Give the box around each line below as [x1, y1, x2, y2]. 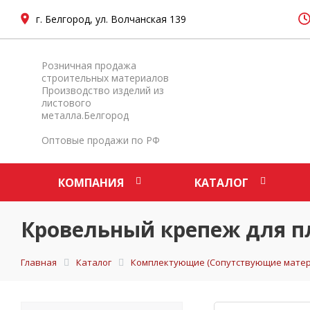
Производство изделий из [42, 84, 164, 97]
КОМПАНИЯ [58, 175, 124, 190]
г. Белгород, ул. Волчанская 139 [36, 12, 186, 26]
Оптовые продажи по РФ [42, 134, 160, 147]
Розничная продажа [42, 59, 136, 72]
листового [42, 96, 91, 109]
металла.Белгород [42, 109, 129, 122]
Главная [21, 256, 57, 268]
